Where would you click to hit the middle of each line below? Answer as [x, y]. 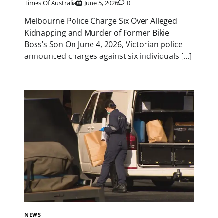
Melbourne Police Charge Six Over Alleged [101, 21]
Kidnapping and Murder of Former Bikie [97, 32]
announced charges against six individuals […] [108, 56]
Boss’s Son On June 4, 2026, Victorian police [103, 44]
